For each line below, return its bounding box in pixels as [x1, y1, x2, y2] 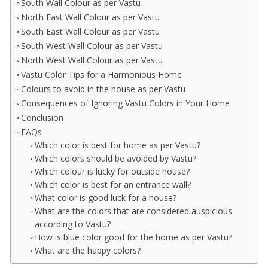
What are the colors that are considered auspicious [35, 205, 233, 217]
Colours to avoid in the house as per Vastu [21, 83, 186, 95]
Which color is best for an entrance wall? [35, 179, 191, 191]
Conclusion [21, 112, 64, 124]
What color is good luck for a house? [35, 192, 177, 204]
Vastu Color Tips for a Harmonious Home [21, 69, 182, 81]
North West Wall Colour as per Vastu [21, 54, 163, 66]
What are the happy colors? [35, 245, 141, 257]
